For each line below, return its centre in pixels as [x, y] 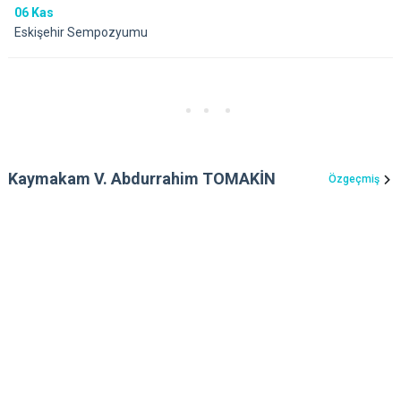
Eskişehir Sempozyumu [81, 33]
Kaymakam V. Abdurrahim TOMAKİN [142, 179]
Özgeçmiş [354, 179]
